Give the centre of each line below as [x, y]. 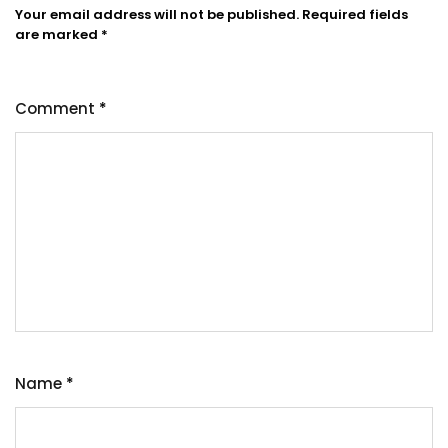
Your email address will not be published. [157, 14]
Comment [57, 108]
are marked [58, 34]
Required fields [355, 14]
